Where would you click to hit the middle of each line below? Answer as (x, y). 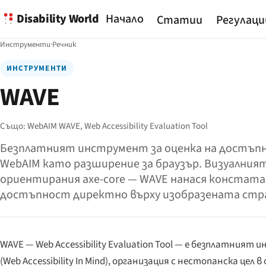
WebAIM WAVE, (56, 126)
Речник (64, 45)
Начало (124, 19)
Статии (180, 20)
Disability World (58, 19)
